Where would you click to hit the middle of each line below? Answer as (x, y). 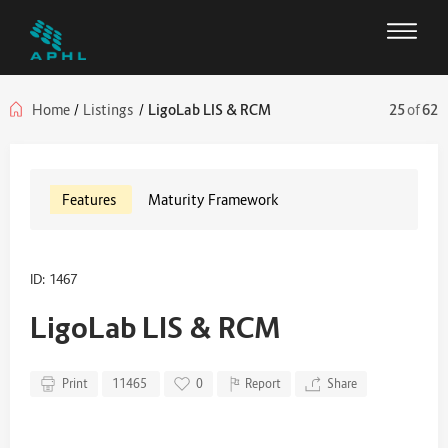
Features (89, 199)
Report (263, 383)
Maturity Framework (213, 199)
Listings (108, 109)
